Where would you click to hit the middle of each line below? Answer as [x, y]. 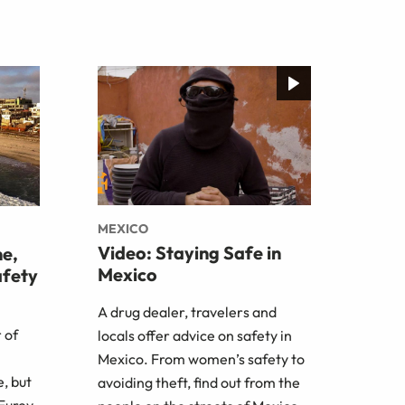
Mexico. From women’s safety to [201, 359]
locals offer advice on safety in [195, 336]
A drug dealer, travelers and [187, 312]
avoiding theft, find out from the [199, 383]
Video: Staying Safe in [189, 253]
